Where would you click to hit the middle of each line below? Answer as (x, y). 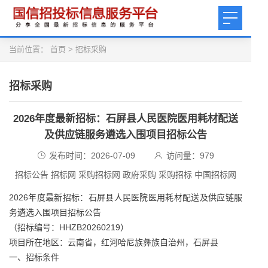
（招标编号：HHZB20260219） (69, 227)
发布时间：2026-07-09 (92, 156)
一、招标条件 (34, 257)
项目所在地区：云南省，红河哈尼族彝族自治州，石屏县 (114, 242)
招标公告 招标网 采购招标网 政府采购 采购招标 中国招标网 (126, 175)
